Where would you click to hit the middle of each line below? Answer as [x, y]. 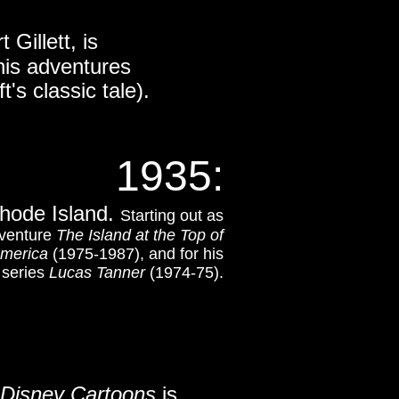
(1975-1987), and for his [136, 254]
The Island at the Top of [140, 235]
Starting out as [172, 216]
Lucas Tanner [97, 273]
